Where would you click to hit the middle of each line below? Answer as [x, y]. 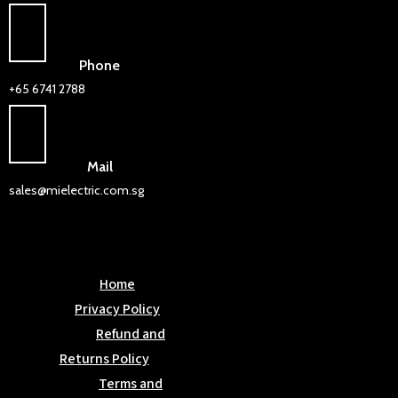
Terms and [131, 383]
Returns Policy [104, 358]
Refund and [131, 333]
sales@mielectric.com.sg [76, 190]
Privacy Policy [117, 308]
